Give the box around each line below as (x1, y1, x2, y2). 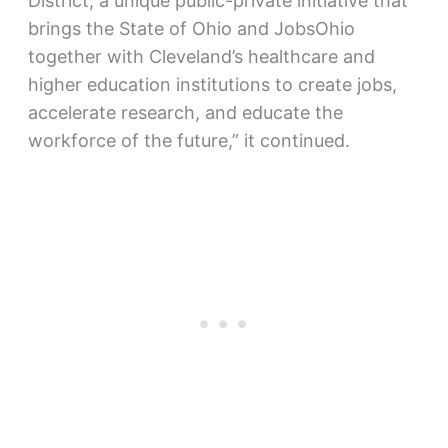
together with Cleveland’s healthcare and (27, 46, 375, 68)
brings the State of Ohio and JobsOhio (27, 18, 355, 40)
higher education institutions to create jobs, (27, 74, 397, 96)
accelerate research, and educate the (27, 102, 343, 124)
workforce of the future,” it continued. (27, 130, 350, 152)
